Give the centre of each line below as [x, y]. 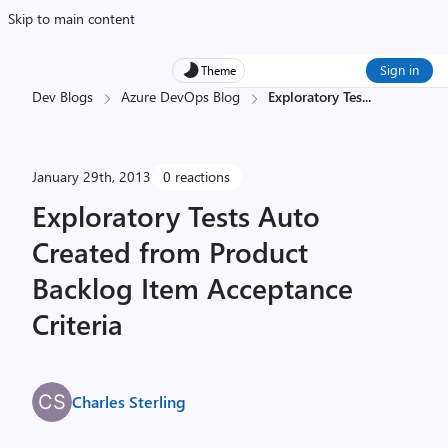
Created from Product [170, 251]
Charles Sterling [129, 401]
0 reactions [196, 176]
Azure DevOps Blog [180, 96]
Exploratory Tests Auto [176, 215]
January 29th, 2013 [91, 176]
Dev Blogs [62, 96]
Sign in [399, 69]
